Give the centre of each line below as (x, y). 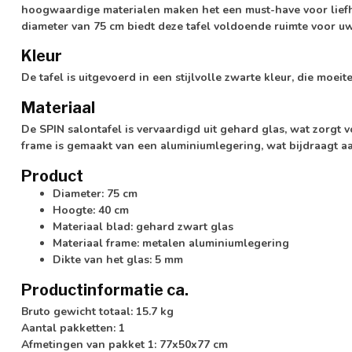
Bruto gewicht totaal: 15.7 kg (97, 311)
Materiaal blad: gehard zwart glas (143, 226)
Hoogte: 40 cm (91, 210)
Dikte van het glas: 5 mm (118, 259)
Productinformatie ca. (105, 290)
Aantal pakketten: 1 (73, 328)
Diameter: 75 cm (95, 193)
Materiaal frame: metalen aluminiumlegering (171, 243)
